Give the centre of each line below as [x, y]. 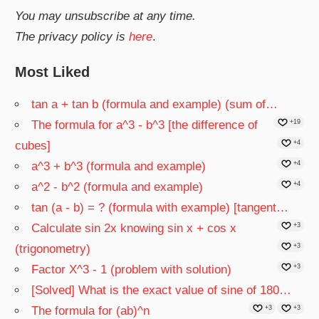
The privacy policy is [72, 36]
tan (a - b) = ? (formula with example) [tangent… [160, 208]
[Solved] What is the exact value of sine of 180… [162, 291]
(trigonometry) [53, 249]
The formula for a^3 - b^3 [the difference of [145, 125]
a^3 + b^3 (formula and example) [119, 167]
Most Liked [53, 72]
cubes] [33, 146]
